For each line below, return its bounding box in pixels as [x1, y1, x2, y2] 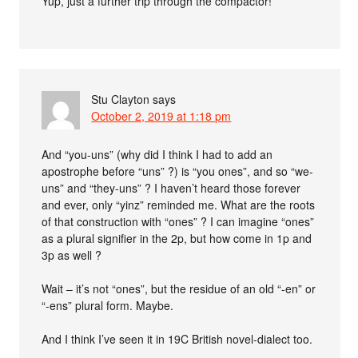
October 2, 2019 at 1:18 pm [91, 107, 232, 124]
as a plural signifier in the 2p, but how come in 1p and [42, 229, 312, 246]
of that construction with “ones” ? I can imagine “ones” [42, 213, 315, 229]
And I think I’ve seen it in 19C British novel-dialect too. [42, 330, 313, 347]
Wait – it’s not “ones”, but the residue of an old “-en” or [42, 280, 316, 296]
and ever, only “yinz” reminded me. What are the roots [42, 196, 316, 213]
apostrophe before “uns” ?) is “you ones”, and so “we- [42, 162, 314, 179]
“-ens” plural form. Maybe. [42, 296, 174, 313]
